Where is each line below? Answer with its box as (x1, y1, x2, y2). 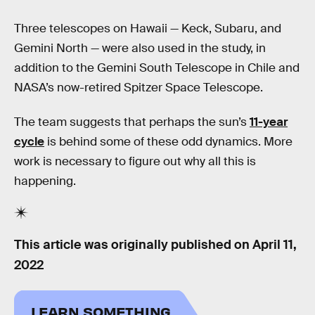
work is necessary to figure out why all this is (14, 154, 256, 169)
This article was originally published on (14, 236, 252, 252)
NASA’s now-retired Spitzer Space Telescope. (14, 79, 263, 95)
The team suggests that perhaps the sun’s (14, 115, 250, 130)
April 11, (252, 236, 297, 252)
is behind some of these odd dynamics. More (44, 134, 292, 150)
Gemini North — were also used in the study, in (14, 40, 266, 56)
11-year (250, 115, 288, 130)
